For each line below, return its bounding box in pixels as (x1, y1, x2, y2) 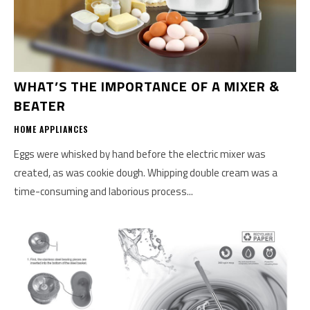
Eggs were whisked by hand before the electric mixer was (14, 145, 266, 162)
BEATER (14, 94, 66, 116)
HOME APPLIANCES (14, 122, 89, 135)
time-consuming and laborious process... (14, 183, 193, 199)
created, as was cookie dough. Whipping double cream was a (14, 164, 277, 181)
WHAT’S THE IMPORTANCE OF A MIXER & (14, 75, 280, 97)
